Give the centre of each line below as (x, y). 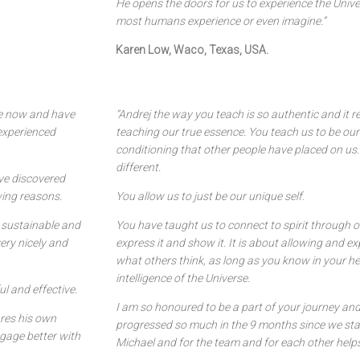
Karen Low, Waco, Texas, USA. (192, 50)
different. (138, 167)
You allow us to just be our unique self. (210, 196)
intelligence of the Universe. (183, 278)
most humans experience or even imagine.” (221, 21)
